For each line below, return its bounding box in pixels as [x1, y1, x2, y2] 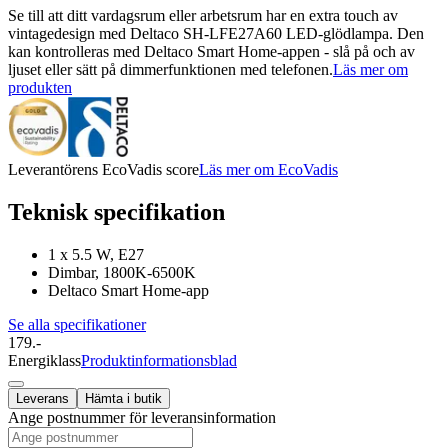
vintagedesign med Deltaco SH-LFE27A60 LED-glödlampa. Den [8, 25, 424, 43]
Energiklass [8, 351, 81, 369]
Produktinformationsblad [81, 351, 237, 369]
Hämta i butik [85, 390, 162, 406]
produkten [8, 79, 72, 97]
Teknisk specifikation [8, 198, 225, 225]
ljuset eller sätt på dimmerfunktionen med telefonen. [8, 61, 333, 79]
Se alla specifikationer [8, 315, 146, 333]
